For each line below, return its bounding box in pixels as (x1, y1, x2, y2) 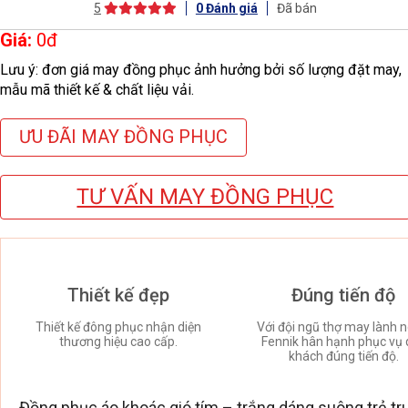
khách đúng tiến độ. (288, 348, 399, 363)
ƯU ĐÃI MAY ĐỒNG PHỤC (19, 126, 228, 148)
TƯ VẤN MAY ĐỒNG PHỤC (76, 183, 334, 209)
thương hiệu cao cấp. (58, 333, 178, 349)
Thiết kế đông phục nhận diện (35, 319, 201, 334)
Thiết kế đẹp (66, 283, 169, 306)
